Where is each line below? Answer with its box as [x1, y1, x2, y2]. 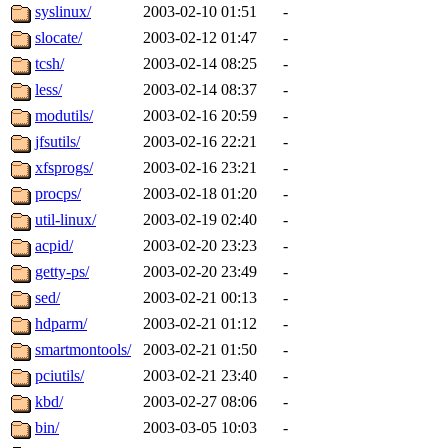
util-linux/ [35, 211, 96, 229]
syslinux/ [35, 3, 91, 21]
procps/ [35, 185, 81, 203]
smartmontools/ [35, 341, 131, 359]
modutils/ [35, 107, 93, 125]
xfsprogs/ [35, 159, 93, 177]
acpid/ [35, 237, 73, 255]
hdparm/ [35, 315, 87, 333]
